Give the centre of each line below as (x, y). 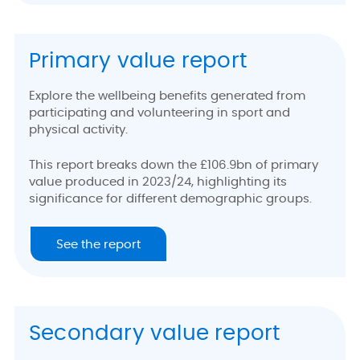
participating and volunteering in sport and (160, 113)
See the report (98, 245)
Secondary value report (155, 334)
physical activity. (82, 130)
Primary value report (138, 61)
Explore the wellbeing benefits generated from (167, 96)
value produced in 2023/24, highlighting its (158, 182)
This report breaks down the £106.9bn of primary (174, 165)
